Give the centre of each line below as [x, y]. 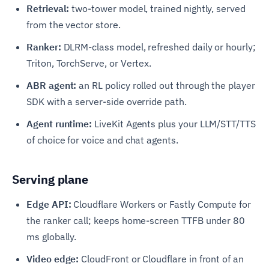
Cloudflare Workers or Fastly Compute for [161, 204]
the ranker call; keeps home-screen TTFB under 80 [137, 220]
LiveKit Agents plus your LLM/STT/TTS [174, 123]
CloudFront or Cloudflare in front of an [161, 258]
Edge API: [49, 204]
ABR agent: [52, 85]
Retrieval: [48, 8]
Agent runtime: [59, 123]
